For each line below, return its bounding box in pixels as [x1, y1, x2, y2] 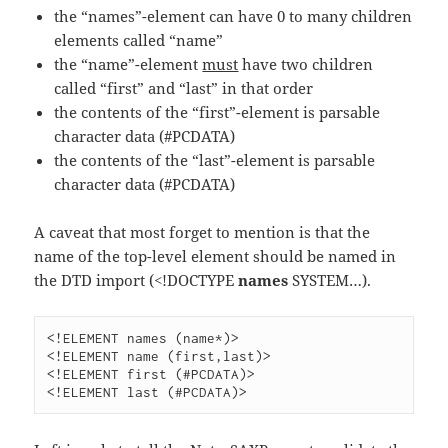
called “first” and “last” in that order [54, 78, 314, 99]
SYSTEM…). [288, 270, 372, 291]
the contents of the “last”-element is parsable [54, 150, 376, 171]
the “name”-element [54, 54, 203, 75]
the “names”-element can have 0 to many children [54, 6, 413, 27]
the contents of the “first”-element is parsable [54, 102, 381, 123]
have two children [238, 54, 374, 75]
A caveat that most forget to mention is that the [34, 222, 371, 243]
